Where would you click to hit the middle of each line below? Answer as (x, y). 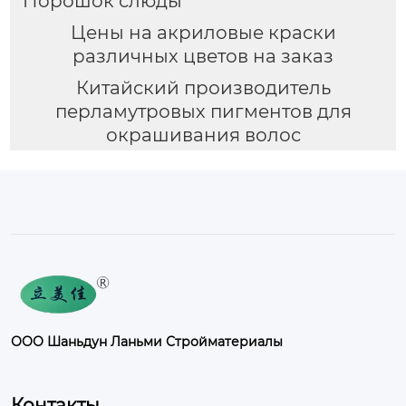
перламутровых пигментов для (203, 111)
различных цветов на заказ (203, 56)
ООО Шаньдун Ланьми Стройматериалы (147, 342)
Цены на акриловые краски (203, 32)
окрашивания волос (203, 135)
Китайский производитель (203, 87)
